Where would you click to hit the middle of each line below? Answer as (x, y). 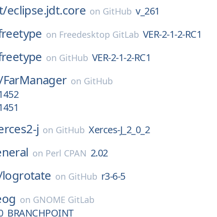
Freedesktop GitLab (99, 34)
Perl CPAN (66, 153)
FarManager (35, 80)
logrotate (27, 175)
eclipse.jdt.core (46, 10)
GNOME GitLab (63, 200)
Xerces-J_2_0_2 (119, 130)
